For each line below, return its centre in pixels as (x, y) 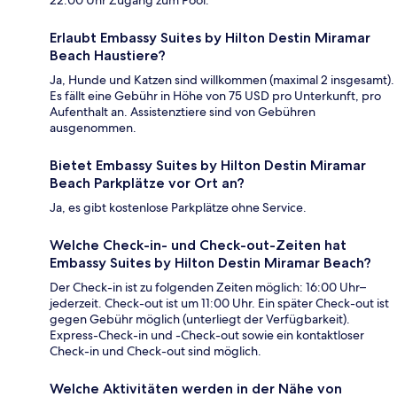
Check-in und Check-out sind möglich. (156, 351)
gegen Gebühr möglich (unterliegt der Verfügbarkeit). (200, 319)
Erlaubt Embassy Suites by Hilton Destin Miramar (210, 38)
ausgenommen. (93, 128)
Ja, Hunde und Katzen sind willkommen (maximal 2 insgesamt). (222, 80)
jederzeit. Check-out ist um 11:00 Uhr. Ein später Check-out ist (219, 304)
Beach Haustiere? (108, 56)
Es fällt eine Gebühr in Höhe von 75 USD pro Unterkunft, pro (215, 96)
